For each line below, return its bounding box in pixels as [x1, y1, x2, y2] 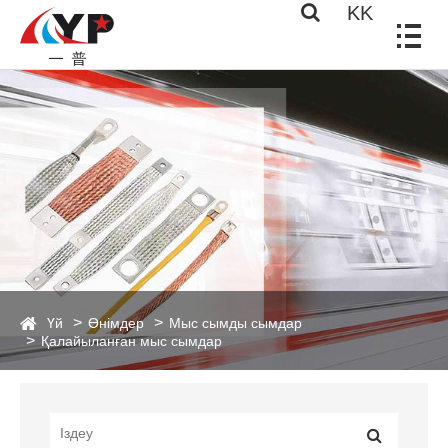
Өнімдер [88, 315, 144, 331]
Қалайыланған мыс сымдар [41, 333, 222, 349]
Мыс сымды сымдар [169, 315, 302, 331]
